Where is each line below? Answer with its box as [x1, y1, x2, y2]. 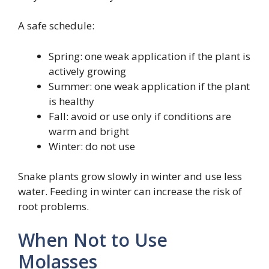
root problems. [18, 199, 89, 214]
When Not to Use [18, 227, 168, 252]
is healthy [49, 94, 94, 108]
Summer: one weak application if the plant [49, 79, 250, 93]
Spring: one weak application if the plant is [49, 49, 250, 63]
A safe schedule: [18, 19, 94, 33]
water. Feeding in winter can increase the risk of [18, 184, 242, 199]
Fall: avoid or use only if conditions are [49, 109, 231, 123]
